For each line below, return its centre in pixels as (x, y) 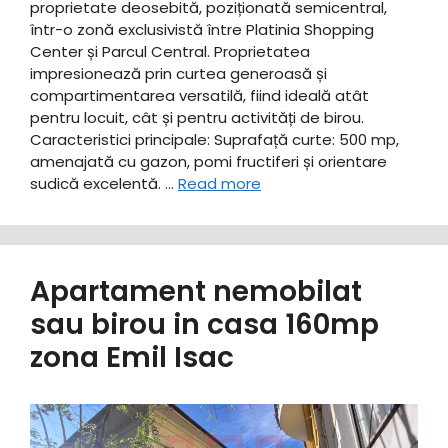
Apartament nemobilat (196, 291)
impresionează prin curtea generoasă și (178, 73)
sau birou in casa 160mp (204, 324)
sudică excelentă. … (104, 183)
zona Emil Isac (132, 357)
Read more (219, 183)
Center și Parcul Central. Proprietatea (170, 51)
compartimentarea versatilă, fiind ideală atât (199, 95)
